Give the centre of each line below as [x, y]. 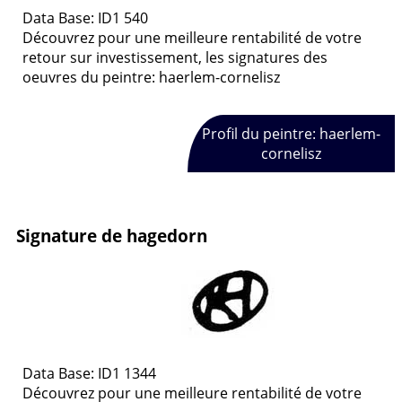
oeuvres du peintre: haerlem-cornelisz [151, 77]
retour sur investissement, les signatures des [175, 57]
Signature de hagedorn [112, 235]
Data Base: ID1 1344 [89, 374]
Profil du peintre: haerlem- [291, 134]
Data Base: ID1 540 [85, 17]
